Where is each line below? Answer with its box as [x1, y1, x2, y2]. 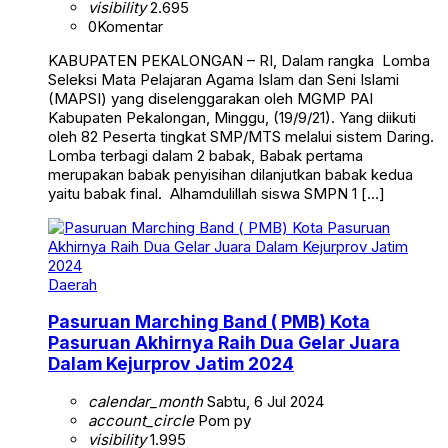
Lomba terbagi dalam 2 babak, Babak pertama [48, 145, 363, 165]
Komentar [97, 16, 163, 36]
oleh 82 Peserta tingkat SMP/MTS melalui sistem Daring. [48, 126, 434, 146]
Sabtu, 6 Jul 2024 [203, 392, 324, 412]
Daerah [48, 274, 97, 294]
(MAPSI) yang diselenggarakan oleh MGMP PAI [48, 88, 373, 108]
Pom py [194, 411, 251, 431]
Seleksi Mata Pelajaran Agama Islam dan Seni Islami [48, 69, 399, 89]
